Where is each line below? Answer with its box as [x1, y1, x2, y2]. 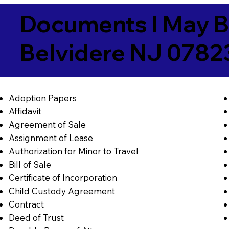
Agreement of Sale [8, 119, 86, 130]
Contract [8, 199, 44, 210]
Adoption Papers [8, 93, 77, 104]
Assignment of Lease [8, 132, 93, 144]
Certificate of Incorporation [8, 172, 117, 184]
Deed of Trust [8, 212, 64, 223]
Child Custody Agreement [8, 186, 115, 197]
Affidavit [8, 106, 41, 117]
